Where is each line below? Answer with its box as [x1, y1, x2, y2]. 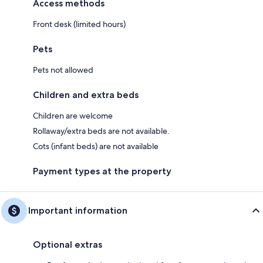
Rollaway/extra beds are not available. [33, 125, 170, 136]
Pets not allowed [33, 64, 93, 75]
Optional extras [33, 238, 102, 250]
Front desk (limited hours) [33, 18, 126, 29]
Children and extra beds [33, 89, 139, 100]
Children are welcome [33, 110, 113, 121]
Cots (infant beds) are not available [33, 140, 159, 151]
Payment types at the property [33, 165, 171, 177]
